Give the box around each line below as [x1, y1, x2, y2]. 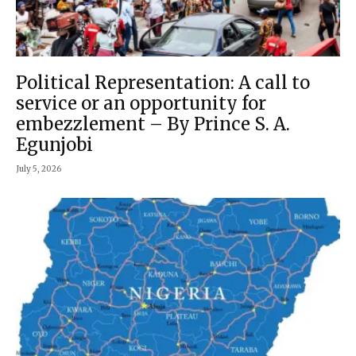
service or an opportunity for [16, 92, 266, 115]
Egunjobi [16, 133, 93, 157]
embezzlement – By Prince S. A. [16, 113, 290, 136]
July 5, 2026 [16, 164, 61, 175]
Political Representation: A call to [16, 72, 310, 95]
